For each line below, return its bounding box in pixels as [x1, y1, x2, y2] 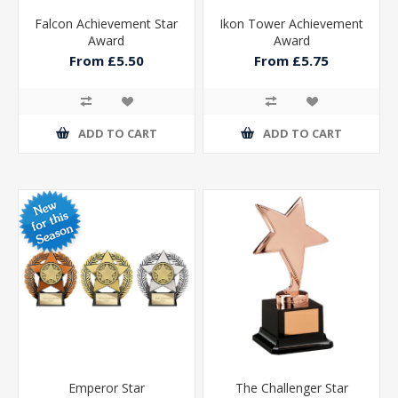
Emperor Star [68, 378, 145, 396]
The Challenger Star [235, 378, 348, 396]
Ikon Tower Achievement [219, 14, 364, 32]
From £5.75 [254, 52, 330, 70]
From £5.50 [68, 52, 144, 70]
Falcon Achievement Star [35, 14, 179, 32]
